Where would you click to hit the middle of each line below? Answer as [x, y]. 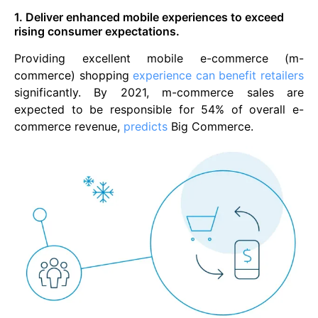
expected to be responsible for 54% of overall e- [159, 109]
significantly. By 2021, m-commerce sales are [159, 92]
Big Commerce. [210, 126]
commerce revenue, [69, 126]
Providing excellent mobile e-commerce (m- [159, 58]
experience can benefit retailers [219, 75]
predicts [146, 126]
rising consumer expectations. [97, 31]
